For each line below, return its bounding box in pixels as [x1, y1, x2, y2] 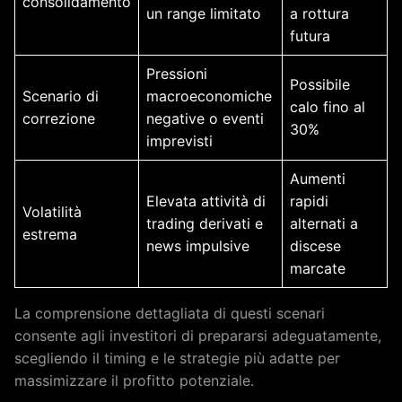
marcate [290, 259, 345, 277]
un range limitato [146, 4, 261, 22]
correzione [22, 109, 95, 127]
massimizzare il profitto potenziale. [14, 371, 254, 389]
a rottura [290, 4, 349, 22]
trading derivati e [146, 214, 263, 232]
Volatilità [22, 203, 82, 221]
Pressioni [146, 65, 207, 83]
